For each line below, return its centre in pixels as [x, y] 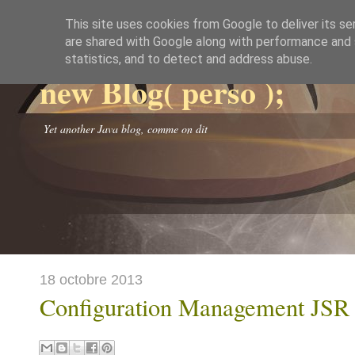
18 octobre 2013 [91, 279]
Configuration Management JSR [195, 307]
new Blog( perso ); [162, 92]
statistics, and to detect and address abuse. [189, 59]
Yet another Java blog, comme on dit [126, 129]
